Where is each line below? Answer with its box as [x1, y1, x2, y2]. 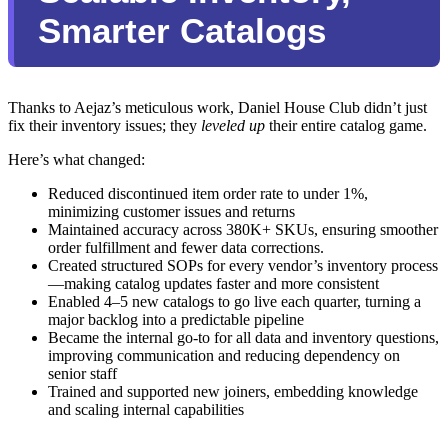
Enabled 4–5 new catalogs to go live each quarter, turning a [48, 293, 421, 311]
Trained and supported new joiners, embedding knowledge [48, 383, 418, 401]
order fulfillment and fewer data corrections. [48, 239, 324, 257]
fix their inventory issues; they [8, 117, 201, 135]
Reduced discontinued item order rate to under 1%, [48, 185, 368, 203]
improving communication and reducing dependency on [48, 347, 400, 365]
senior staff [48, 365, 117, 383]
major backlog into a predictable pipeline [48, 311, 304, 329]
